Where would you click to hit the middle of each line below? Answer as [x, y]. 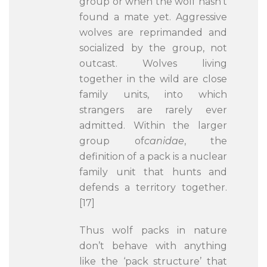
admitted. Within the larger [153, 125]
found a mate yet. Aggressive [153, 17]
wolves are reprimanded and [153, 32]
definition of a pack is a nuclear [153, 156]
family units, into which [153, 94]
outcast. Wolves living [153, 63]
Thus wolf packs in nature [153, 230]
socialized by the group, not [153, 48]
